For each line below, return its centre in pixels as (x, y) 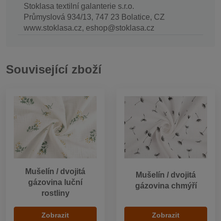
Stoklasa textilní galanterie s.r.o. (79, 6)
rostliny (55, 193)
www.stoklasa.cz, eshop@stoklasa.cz (89, 28)
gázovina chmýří (166, 186)
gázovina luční (55, 182)
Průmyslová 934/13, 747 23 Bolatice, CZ (94, 17)
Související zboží (54, 69)
